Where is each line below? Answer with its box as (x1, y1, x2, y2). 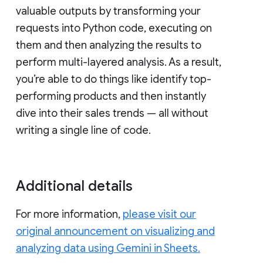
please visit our (123, 207, 196, 221)
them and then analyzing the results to (16, 38, 201, 52)
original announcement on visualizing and (16, 224, 215, 238)
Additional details (16, 177, 136, 195)
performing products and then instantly (16, 89, 206, 103)
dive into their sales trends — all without (16, 106, 208, 120)
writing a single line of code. (16, 123, 153, 137)
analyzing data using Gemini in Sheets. (16, 241, 200, 255)
